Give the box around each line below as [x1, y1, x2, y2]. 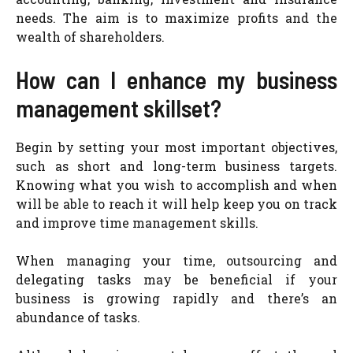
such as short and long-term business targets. [16, 158, 337, 174]
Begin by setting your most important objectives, [16, 139, 337, 155]
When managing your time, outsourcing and [16, 252, 337, 269]
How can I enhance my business [16, 65, 337, 94]
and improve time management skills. [16, 214, 258, 231]
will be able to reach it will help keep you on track [16, 195, 337, 212]
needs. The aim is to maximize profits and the [16, 9, 337, 26]
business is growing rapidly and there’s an [16, 290, 337, 307]
